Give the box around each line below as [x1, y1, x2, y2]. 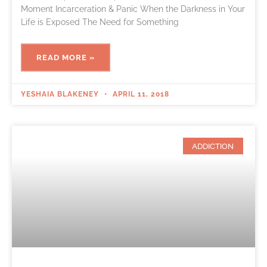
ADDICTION [192, 141, 234, 151]
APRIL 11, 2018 [110, 89, 169, 98]
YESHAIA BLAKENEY [21, 89, 101, 98]
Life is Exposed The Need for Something [21, 17, 179, 27]
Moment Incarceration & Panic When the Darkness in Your [21, 4, 245, 14]
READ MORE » [36, 52, 95, 62]
